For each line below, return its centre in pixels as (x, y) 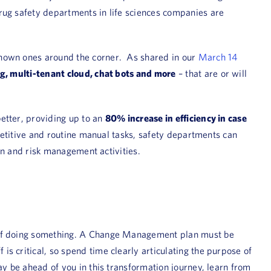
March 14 (218, 57)
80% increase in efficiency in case (176, 118)
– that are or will (211, 73)
